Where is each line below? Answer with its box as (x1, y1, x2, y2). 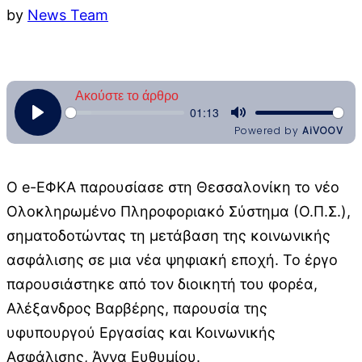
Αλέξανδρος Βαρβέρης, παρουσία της (6, 299, 267, 317)
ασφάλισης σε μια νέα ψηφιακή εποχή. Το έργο (6, 250, 338, 268)
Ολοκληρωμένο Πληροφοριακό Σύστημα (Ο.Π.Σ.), (6, 202, 351, 220)
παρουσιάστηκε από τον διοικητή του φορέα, (6, 275, 318, 293)
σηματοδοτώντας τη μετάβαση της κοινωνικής (6, 226, 330, 244)
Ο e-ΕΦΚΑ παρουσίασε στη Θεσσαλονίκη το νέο (6, 178, 339, 196)
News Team (27, 6, 108, 23)
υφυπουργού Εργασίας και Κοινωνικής (6, 323, 276, 341)
